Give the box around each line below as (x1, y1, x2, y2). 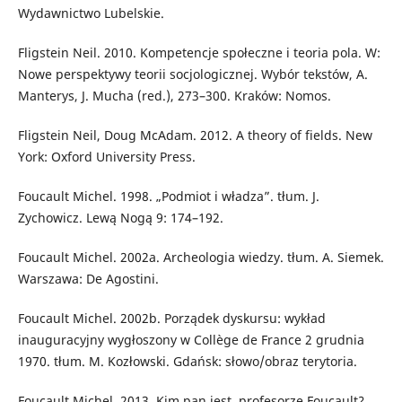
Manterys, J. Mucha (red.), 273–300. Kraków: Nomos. (17, 86, 331, 104)
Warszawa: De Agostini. (17, 269, 159, 287)
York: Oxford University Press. (17, 147, 196, 165)
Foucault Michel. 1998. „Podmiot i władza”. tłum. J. (17, 187, 319, 205)
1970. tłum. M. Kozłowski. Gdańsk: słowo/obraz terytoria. (17, 352, 357, 370)
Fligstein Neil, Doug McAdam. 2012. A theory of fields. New (17, 126, 372, 144)
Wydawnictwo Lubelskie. (17, 4, 164, 22)
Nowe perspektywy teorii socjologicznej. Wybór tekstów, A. (17, 65, 368, 83)
